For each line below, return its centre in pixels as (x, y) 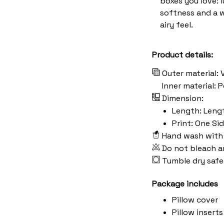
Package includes (185, 184)
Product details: (182, 54)
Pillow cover (195, 199)
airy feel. (176, 25)
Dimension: (184, 98)
